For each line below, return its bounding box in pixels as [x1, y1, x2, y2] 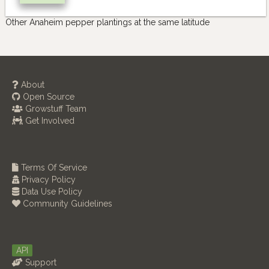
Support [23, 258, 56, 268]
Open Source [20, 92, 74, 102]
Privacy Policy [19, 175, 76, 185]
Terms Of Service [19, 163, 87, 173]
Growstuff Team [23, 104, 86, 114]
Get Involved [23, 116, 74, 126]
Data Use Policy [19, 187, 82, 197]
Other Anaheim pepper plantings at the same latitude [5, 17, 210, 28]
